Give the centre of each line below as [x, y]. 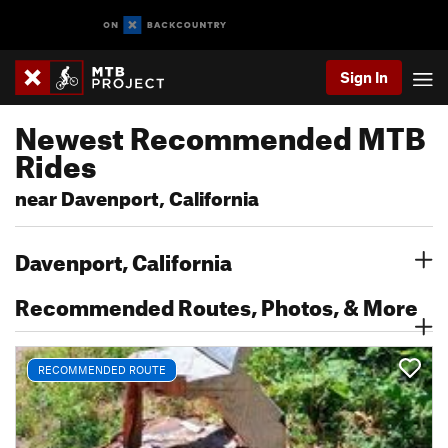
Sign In [364, 77]
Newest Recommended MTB [220, 133]
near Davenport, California [137, 195]
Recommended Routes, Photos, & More [216, 303]
